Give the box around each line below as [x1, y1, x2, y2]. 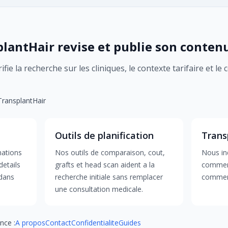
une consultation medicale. [55, 184, 144, 194]
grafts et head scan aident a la [55, 160, 155, 169]
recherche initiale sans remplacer [55, 172, 163, 182]
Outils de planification [55, 129, 154, 141]
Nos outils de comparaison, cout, [55, 148, 165, 157]
